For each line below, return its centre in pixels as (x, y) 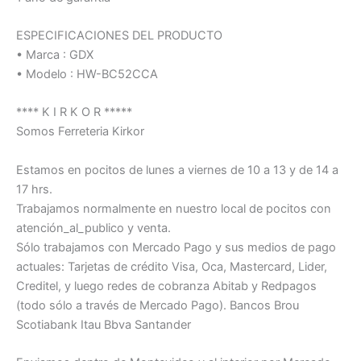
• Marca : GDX (55, 54)
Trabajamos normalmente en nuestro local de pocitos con (174, 208)
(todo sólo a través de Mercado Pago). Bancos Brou (158, 305)
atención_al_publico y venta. (93, 228)
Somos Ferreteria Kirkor (80, 132)
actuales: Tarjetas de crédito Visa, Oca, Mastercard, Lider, (172, 266)
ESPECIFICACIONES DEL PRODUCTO (119, 35)
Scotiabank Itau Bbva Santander (104, 324)
